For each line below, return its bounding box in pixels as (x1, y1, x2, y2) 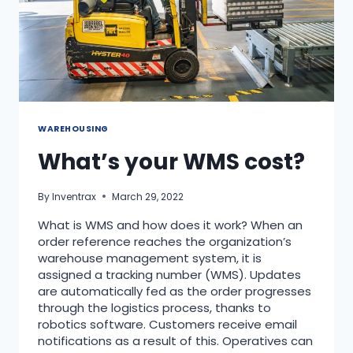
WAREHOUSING (38, 123, 109, 136)
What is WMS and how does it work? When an (38, 216, 303, 233)
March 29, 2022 (112, 189, 184, 203)
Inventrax (52, 189, 97, 203)
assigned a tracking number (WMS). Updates (38, 266, 301, 283)
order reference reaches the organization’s (38, 232, 292, 250)
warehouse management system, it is (38, 249, 262, 266)
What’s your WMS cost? (38, 146, 305, 177)
